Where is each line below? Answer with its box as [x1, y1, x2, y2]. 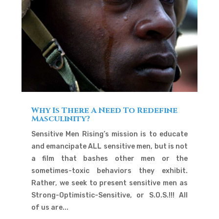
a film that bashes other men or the [31, 154, 188, 163]
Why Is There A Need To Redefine [31, 105, 177, 116]
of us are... [31, 203, 68, 212]
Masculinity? [31, 113, 90, 124]
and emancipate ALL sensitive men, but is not [31, 142, 188, 151]
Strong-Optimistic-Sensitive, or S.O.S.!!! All [31, 191, 188, 199]
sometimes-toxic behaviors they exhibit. [31, 166, 188, 175]
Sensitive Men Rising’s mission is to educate [31, 130, 188, 138]
